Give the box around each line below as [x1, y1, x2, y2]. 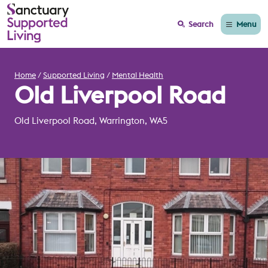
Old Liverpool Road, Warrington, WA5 [14, 115, 167, 127]
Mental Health [112, 70, 163, 80]
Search [188, 19, 214, 29]
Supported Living [43, 70, 105, 80]
